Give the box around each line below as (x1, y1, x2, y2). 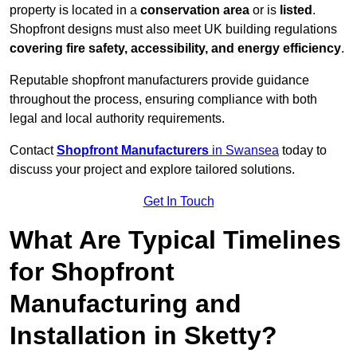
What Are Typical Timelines (10, 226, 341, 255)
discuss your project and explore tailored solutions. (10, 163, 295, 177)
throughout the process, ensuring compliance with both (10, 92, 317, 107)
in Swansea (209, 143, 279, 158)
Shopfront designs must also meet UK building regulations (10, 22, 337, 37)
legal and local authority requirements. (10, 112, 225, 126)
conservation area (140, 3, 249, 18)
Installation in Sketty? (10, 321, 277, 351)
